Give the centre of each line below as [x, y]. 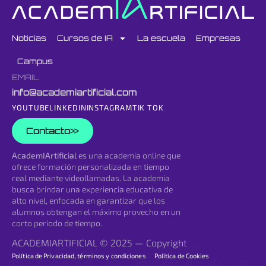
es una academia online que [129, 155]
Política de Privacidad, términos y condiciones [79, 255]
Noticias [29, 38]
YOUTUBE [31, 107]
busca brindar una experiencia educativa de [92, 189]
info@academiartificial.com [75, 92]
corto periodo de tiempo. [57, 223]
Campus [35, 61]
